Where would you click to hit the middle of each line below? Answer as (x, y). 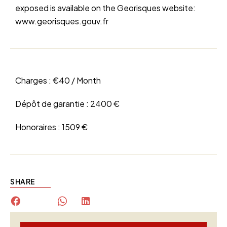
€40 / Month (77, 81)
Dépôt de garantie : (53, 104)
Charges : (34, 81)
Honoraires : (39, 127)
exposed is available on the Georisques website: (105, 8)
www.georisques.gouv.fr (62, 21)
